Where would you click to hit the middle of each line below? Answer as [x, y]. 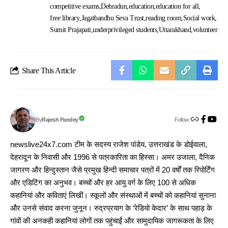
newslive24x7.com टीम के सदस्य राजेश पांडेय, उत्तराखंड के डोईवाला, [109, 145]
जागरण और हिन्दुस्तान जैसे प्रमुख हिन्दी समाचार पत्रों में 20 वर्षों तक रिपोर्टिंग [112, 170]
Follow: [182, 119]
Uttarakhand [175, 30]
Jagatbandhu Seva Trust [112, 18]
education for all [177, 7]
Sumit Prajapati [70, 30]
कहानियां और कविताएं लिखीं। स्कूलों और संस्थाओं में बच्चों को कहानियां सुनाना [113, 196]
